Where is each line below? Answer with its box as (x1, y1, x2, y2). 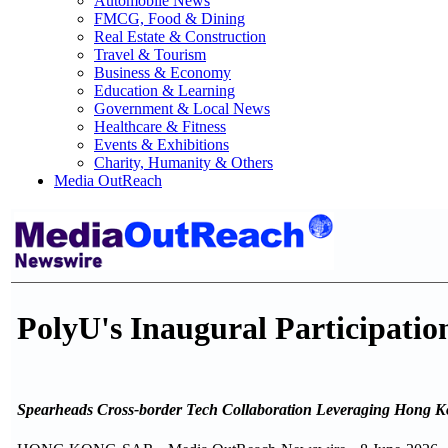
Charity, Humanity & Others (94, 154, 273, 171)
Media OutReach (54, 172, 162, 189)
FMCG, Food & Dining (94, 10, 245, 27)
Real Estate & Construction (94, 28, 266, 45)
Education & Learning (94, 82, 235, 99)
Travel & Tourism (94, 46, 206, 63)
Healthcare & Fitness (94, 118, 226, 135)
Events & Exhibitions (94, 136, 229, 153)
